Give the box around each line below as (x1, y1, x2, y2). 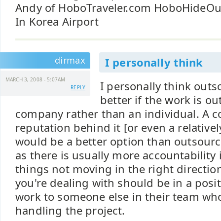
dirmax (54, 54, 85, 66)
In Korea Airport (15, 14, 99, 29)
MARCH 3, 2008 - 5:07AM (5, 76, 66, 83)
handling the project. (15, 203, 125, 218)
